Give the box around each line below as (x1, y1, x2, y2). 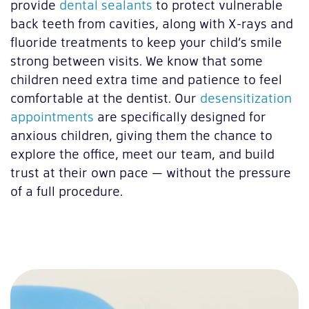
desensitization (200, 89, 292, 107)
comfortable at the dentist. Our (10, 89, 200, 107)
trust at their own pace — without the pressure (10, 163, 291, 181)
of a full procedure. (10, 182, 123, 200)
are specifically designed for (94, 108, 266, 126)
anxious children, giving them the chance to (10, 126, 272, 144)
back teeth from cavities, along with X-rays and (10, 14, 293, 32)
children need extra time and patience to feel (10, 70, 282, 88)
